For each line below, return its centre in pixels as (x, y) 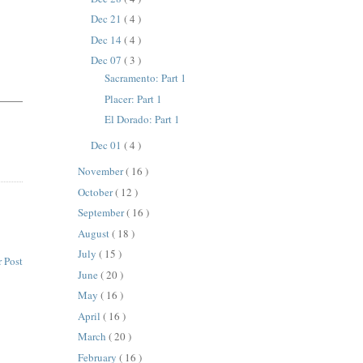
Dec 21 (107, 19)
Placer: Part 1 (133, 98)
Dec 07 (107, 60)
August (95, 233)
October (97, 192)
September (102, 213)
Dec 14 (107, 39)
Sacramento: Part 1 (145, 78)
